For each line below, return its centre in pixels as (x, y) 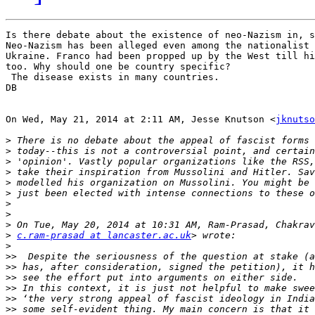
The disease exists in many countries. (112, 77)
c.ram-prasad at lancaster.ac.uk (104, 236)
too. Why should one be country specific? (118, 67)
